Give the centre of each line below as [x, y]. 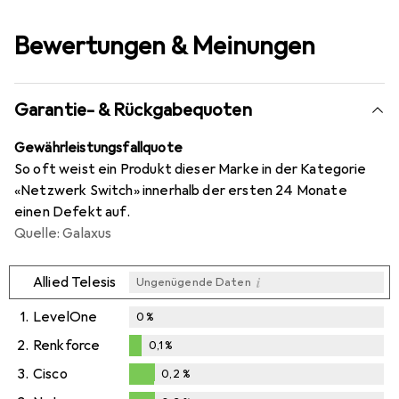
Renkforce [67, 346]
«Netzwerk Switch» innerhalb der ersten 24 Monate [181, 191]
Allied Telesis [75, 283]
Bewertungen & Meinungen [165, 46]
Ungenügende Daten [193, 283]
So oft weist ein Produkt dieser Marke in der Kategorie [191, 170]
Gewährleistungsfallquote [98, 148]
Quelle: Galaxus [63, 234]
